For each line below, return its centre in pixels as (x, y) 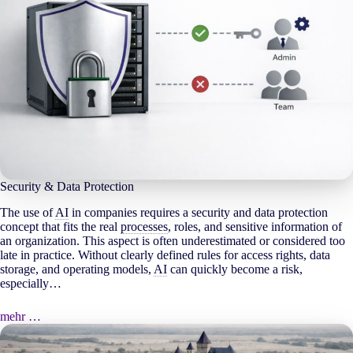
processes (144, 226)
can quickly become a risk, (235, 269)
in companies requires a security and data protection (198, 212)
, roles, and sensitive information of (255, 226)
